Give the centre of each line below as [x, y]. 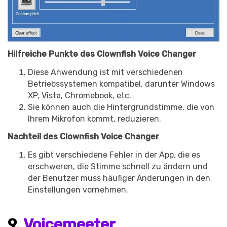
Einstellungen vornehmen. [78, 190]
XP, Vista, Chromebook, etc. [80, 95]
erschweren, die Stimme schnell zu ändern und [118, 167]
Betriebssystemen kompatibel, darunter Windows [121, 84]
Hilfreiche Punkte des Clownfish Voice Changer [102, 54]
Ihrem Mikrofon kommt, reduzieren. [94, 119]
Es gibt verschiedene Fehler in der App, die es [114, 155]
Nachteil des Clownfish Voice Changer [83, 137]
